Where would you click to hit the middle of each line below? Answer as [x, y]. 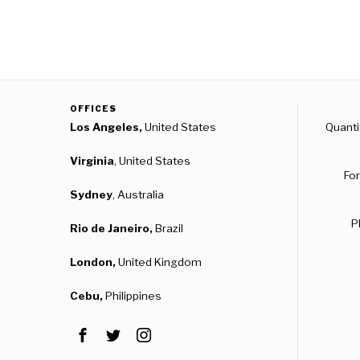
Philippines [132, 296]
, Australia [138, 194]
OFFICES [93, 108]
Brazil [168, 228]
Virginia [92, 161]
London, [94, 262]
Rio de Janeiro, [111, 228]
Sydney [91, 194]
